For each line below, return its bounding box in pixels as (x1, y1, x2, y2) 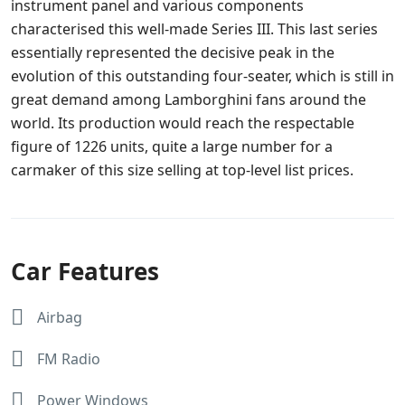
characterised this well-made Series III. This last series (11, 19, 378, 40)
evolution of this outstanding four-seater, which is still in (11, 66, 394, 87)
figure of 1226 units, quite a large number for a (11, 137, 333, 157)
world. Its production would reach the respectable (11, 113, 354, 134)
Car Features (11, 255, 159, 288)
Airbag (37, 307, 82, 328)
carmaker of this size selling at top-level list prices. (11, 160, 353, 181)
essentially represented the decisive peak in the (11, 42, 334, 63)
